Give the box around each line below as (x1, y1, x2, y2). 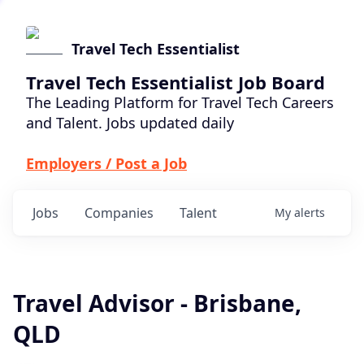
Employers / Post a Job (26, 154, 187, 173)
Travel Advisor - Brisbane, (13, 288, 301, 318)
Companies (84, 204, 154, 222)
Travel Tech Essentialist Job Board (26, 70, 325, 94)
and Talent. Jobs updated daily (26, 113, 234, 132)
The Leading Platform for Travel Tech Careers (26, 93, 334, 112)
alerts (294, 205, 325, 220)
